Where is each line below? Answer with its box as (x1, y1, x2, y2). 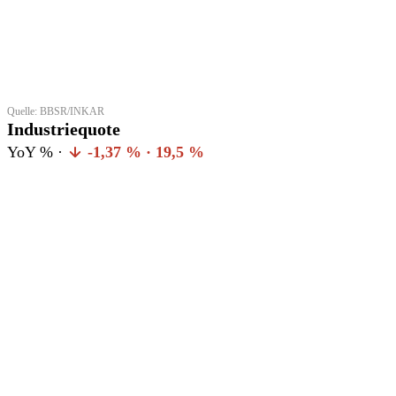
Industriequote (7, 118, 120, 139)
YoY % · (7, 142, 67, 161)
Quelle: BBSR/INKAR (7, 104, 104, 118)
